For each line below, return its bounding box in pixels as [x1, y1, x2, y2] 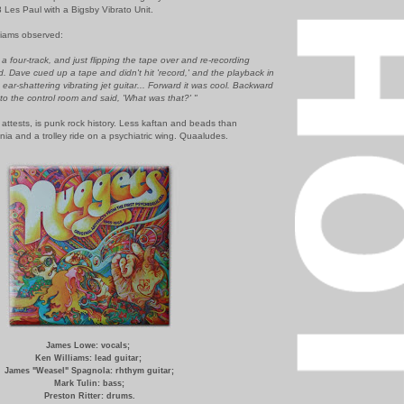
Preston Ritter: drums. [43, 390, 135, 400]
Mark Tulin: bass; [54, 378, 124, 388]
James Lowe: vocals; [46, 340, 133, 350]
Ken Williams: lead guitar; [34, 353, 144, 363]
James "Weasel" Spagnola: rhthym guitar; [5, 365, 174, 375]
